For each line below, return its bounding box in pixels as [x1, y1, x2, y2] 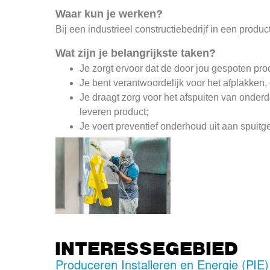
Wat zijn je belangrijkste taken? [55, 47, 216, 60]
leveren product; [80, 107, 149, 118]
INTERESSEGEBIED [55, 236, 239, 260]
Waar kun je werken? [55, 7, 163, 20]
